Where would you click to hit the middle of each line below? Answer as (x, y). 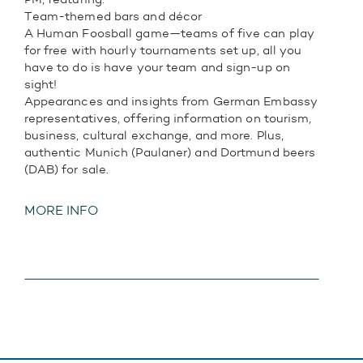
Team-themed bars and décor (113, 16)
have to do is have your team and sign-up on (157, 67)
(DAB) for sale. (66, 169)
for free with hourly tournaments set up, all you (163, 50)
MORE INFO (61, 210)
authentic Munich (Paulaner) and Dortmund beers (170, 152)
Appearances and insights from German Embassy (171, 101)
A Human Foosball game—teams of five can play (169, 33)
